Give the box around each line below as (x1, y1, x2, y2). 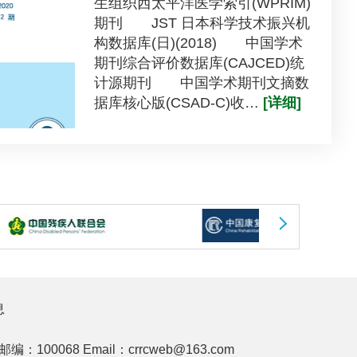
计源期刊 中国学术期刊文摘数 (93, 74, 309, 91)
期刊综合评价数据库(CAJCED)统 (93, 54, 304, 71)
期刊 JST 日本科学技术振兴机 (93, 14, 310, 31)
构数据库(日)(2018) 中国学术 (93, 34, 303, 51)
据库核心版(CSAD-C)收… (93, 94, 263, 111)
